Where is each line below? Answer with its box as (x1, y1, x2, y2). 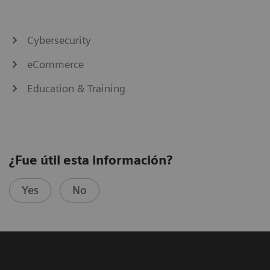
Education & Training (27, 81, 125, 95)
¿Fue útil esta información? (9, 152, 172, 168)
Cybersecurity (27, 33, 91, 46)
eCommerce (27, 57, 84, 71)
